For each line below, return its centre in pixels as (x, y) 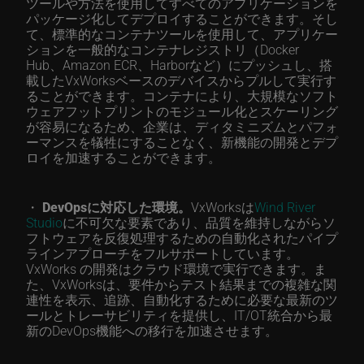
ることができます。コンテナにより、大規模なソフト (182, 95)
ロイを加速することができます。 (123, 157)
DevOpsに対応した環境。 (117, 207)
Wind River (285, 207)
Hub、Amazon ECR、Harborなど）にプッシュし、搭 (179, 65)
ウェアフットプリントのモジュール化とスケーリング (182, 111)
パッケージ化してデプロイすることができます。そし (182, 18)
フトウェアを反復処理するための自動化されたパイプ (182, 238)
